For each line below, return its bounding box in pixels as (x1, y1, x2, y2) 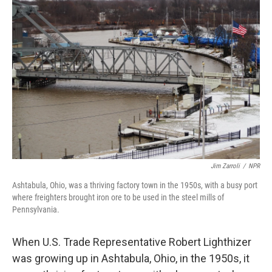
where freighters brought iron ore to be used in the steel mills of (12, 192, 224, 202)
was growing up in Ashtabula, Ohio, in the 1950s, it (12, 252, 250, 265)
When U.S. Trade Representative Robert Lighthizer (12, 236, 251, 248)
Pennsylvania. (12, 205, 59, 214)
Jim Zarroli (211, 162, 240, 170)
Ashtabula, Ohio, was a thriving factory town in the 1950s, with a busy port (12, 180, 257, 190)
